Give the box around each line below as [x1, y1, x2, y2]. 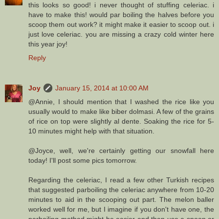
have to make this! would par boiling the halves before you [28, 10, 214, 19]
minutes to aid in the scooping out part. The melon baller [28, 195, 214, 203]
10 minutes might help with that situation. [28, 127, 154, 135]
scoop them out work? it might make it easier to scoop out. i [28, 20, 214, 28]
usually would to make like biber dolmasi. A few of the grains [28, 107, 214, 115]
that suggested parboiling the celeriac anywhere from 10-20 [28, 185, 214, 194]
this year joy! [28, 40, 67, 48]
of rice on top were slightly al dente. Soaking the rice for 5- [28, 117, 214, 125]
